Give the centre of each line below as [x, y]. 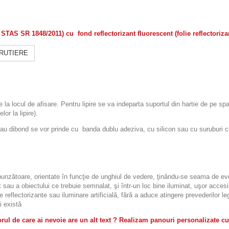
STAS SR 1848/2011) [33, 33]
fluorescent [156, 33]
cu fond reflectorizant [102, 33]
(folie [184, 33]
